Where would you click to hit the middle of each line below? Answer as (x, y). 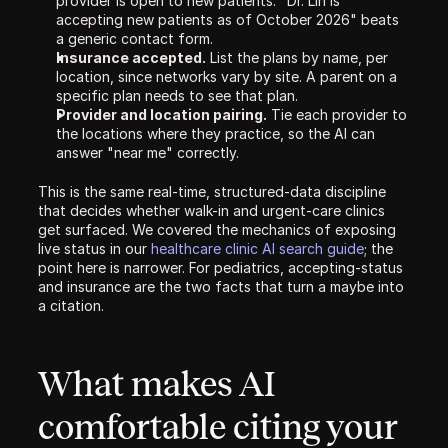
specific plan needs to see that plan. (177, 95)
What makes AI (156, 384)
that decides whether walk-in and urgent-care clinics (211, 210)
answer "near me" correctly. (147, 152)
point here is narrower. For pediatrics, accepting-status (220, 267)
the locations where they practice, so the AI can (215, 133)
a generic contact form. (134, 38)
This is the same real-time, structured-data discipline (212, 191)
